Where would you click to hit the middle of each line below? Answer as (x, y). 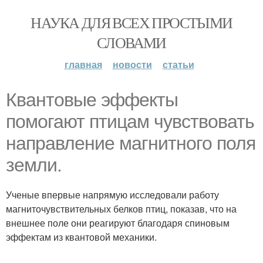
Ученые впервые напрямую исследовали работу (112, 195)
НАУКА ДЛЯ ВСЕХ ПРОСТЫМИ (131, 22)
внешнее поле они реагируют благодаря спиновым (118, 223)
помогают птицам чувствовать (130, 122)
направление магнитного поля (131, 143)
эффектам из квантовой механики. (81, 237)
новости (132, 64)
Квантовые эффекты (92, 100)
